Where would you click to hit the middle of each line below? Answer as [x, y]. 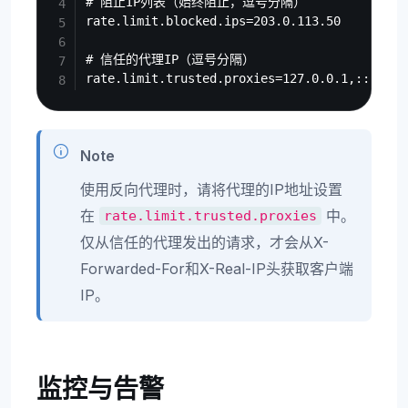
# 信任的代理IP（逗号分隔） [171, 60]
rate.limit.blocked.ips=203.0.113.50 [214, 21]
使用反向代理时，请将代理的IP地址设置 [211, 189]
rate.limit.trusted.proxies [211, 216]
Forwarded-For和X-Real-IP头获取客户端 [217, 268]
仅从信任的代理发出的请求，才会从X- [204, 242]
